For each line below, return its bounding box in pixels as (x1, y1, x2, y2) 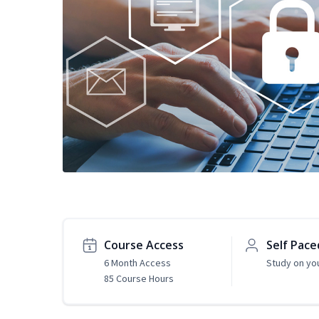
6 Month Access (104, 256, 171, 270)
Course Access (104, 237, 184, 253)
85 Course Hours (104, 272, 174, 286)
